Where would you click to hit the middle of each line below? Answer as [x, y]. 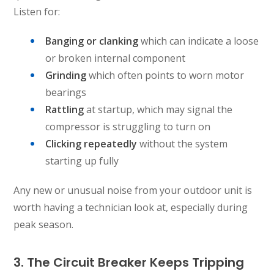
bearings [66, 92]
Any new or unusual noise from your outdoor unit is [133, 190]
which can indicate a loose [199, 41]
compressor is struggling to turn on [128, 126]
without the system [183, 143]
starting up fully [82, 161]
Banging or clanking [92, 41]
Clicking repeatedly [91, 143]
